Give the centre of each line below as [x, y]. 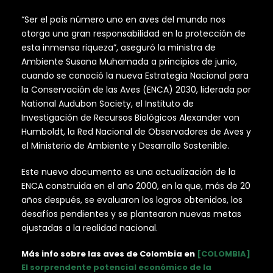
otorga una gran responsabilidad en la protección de [133, 34]
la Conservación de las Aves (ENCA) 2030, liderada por [136, 90]
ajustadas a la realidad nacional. [90, 228]
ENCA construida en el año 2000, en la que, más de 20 [136, 186]
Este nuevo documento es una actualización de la [129, 172]
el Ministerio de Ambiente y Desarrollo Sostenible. [125, 146]
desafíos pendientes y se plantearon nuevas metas [131, 214]
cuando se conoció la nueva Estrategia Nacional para [135, 76]
